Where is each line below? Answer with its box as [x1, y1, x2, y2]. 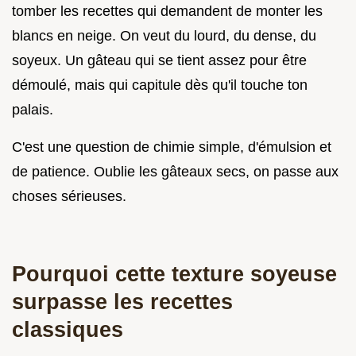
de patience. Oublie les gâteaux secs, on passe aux [12, 163, 339, 180]
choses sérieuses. [12, 188, 126, 204]
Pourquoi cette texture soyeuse [12, 261, 337, 286]
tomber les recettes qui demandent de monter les [12, 2, 323, 19]
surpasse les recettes [12, 288, 233, 314]
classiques [12, 316, 123, 342]
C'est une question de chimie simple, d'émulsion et [12, 138, 331, 155]
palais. [12, 101, 53, 118]
